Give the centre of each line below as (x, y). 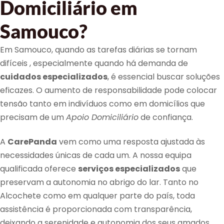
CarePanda (32, 142)
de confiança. (166, 117)
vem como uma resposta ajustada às (131, 142)
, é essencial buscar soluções (164, 76)
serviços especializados (129, 169)
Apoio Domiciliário (102, 117)
